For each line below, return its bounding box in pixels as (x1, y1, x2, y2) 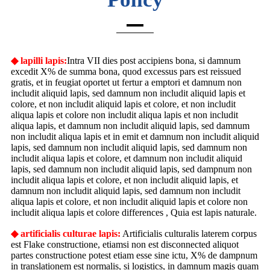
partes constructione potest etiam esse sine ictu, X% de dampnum (11, 250, 257, 261)
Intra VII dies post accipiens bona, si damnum (67, 55, 240, 66)
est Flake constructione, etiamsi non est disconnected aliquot (11, 239, 239, 250)
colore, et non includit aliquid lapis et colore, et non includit (11, 99, 236, 110)
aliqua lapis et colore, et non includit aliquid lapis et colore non (11, 196, 248, 207)
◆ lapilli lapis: (11, 55, 67, 66)
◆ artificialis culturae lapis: (11, 228, 121, 239)
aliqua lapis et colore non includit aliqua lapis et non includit (11, 110, 238, 121)
